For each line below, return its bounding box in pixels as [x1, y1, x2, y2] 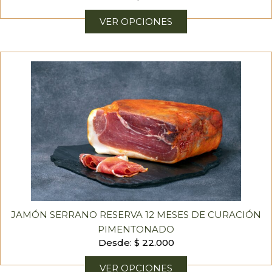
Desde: [98, 237, 134, 248]
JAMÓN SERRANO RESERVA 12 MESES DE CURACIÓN [11, 209, 261, 220]
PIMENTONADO [98, 223, 174, 235]
